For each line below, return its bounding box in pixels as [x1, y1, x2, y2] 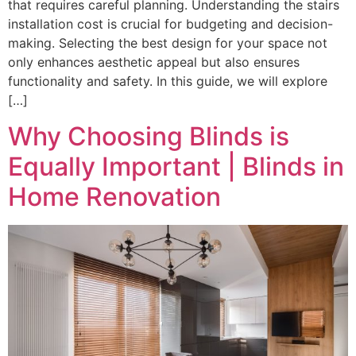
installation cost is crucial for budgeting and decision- [8, 16, 333, 33]
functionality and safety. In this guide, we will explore [8, 73, 327, 90]
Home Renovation [8, 180, 221, 212]
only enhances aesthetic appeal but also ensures [8, 54, 300, 71]
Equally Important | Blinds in [8, 150, 344, 182]
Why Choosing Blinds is [8, 120, 289, 152]
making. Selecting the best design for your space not [8, 35, 327, 52]
